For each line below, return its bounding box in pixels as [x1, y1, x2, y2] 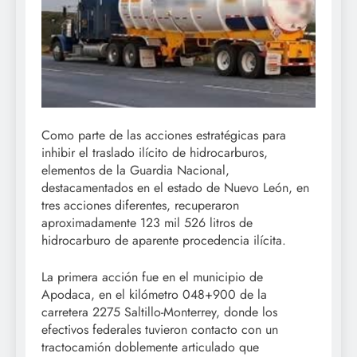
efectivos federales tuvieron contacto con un [41, 320, 278, 339]
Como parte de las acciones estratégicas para [41, 125, 286, 144]
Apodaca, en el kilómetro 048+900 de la [41, 284, 267, 304]
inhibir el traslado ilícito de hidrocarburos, [41, 143, 268, 162]
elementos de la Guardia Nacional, [41, 160, 229, 179]
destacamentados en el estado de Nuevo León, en [41, 178, 309, 197]
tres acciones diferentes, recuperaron [41, 195, 239, 214]
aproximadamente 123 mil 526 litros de [41, 213, 253, 232]
